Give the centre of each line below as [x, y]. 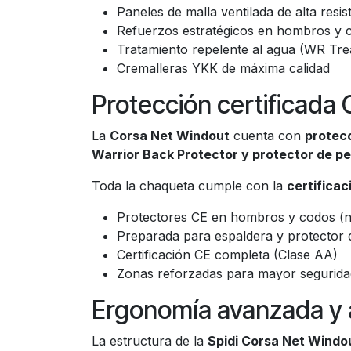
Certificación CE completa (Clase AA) [227, 255]
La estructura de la [150, 341]
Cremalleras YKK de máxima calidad [223, 68]
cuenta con [267, 136]
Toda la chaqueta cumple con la [189, 186]
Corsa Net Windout [170, 136]
